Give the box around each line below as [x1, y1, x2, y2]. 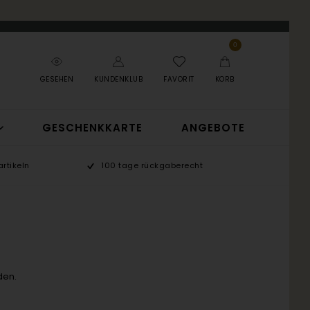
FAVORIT [163, 74, 194, 84]
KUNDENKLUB [94, 74, 143, 84]
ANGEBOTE [181, 120, 245, 135]
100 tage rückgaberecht [101, 160, 203, 171]
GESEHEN [39, 74, 74, 84]
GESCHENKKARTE [42, 120, 143, 135]
